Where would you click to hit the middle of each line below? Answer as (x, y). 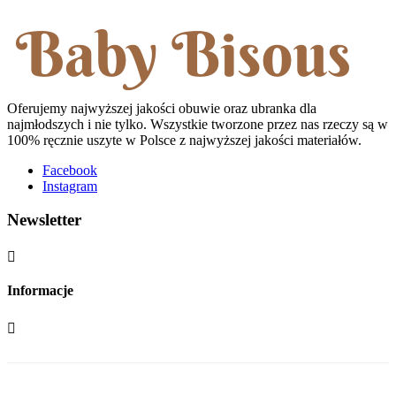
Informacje (40, 291)
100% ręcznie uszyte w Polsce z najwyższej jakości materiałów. (184, 140)
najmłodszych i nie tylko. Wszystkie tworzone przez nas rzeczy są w (198, 124)
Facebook (70, 170)
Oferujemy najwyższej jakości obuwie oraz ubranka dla (162, 108)
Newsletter (44, 220)
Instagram (70, 186)
